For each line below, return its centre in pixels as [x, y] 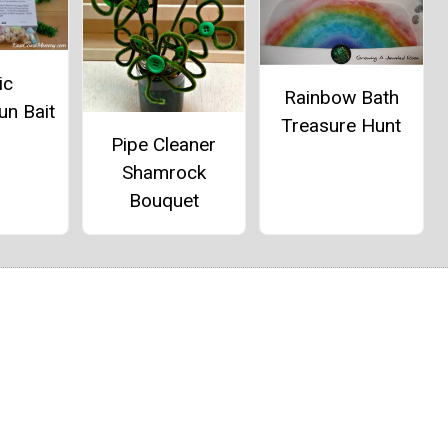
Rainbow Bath [341, 98]
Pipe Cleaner [164, 145]
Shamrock [163, 173]
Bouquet [163, 201]
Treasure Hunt [341, 126]
